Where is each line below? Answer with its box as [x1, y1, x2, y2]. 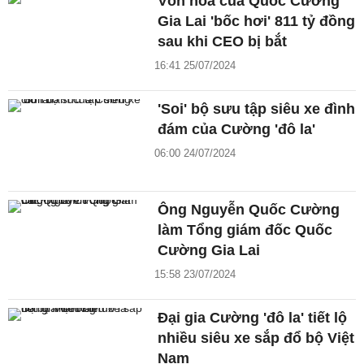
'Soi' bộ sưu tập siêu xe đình [158, 101, 356, 118]
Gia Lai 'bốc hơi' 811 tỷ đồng [158, 13, 356, 30]
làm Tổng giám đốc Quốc [158, 221, 333, 238]
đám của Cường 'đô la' [158, 121, 316, 138]
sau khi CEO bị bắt [158, 33, 288, 50]
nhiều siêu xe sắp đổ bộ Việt [158, 329, 355, 346]
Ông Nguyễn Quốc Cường [158, 201, 340, 218]
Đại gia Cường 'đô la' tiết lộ [158, 309, 348, 326]
